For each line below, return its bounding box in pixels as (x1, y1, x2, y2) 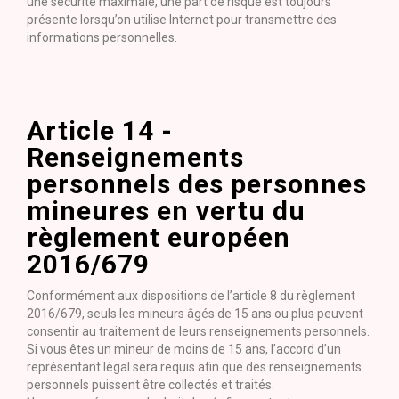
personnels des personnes (27, 168, 367, 199)
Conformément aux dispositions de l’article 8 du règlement (27, 289, 355, 303)
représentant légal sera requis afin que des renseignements (27, 360, 362, 374)
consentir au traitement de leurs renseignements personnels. (27, 324, 370, 338)
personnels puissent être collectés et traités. (27, 378, 274, 392)
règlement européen (27, 222, 290, 253)
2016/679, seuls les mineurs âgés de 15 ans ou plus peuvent (27, 306, 363, 321)
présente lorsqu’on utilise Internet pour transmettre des (27, 12, 337, 27)
